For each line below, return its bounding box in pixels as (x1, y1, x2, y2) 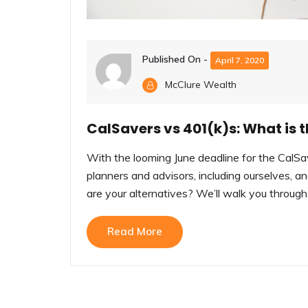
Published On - (142, 53, 210, 66)
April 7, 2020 (215, 54, 264, 65)
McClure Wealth (165, 78, 236, 91)
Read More (107, 224, 162, 238)
